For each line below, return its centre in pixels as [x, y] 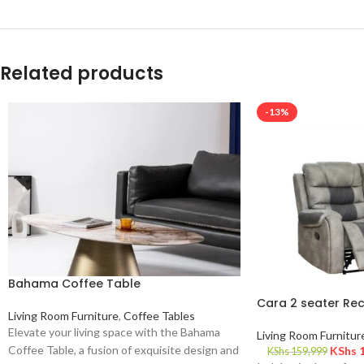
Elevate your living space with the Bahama [114, 332]
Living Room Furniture [63, 316]
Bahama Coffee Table [74, 284]
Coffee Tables [159, 316]
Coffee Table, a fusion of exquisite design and [123, 350]
